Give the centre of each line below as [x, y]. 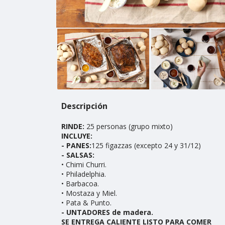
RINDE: [74, 127]
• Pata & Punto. [86, 203]
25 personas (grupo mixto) [130, 127]
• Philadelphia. [84, 174]
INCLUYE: [77, 136]
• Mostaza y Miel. [89, 193]
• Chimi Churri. [84, 165]
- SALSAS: [78, 155]
